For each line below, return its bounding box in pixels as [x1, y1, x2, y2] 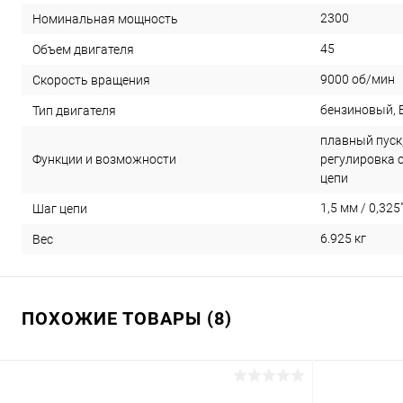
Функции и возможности [32, 151, 176, 166]
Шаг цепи [32, 201, 87, 216]
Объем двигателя [32, 41, 134, 57]
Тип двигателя [32, 103, 116, 118]
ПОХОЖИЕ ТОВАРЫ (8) [22, 308, 232, 329]
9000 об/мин [320, 72, 395, 86]
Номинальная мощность [32, 11, 178, 26]
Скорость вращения [32, 72, 150, 87]
